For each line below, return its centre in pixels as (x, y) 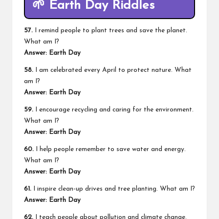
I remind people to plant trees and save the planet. (110, 31)
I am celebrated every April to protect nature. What (112, 70)
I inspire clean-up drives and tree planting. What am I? (113, 189)
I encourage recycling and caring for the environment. (113, 110)
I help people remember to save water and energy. (110, 150)
